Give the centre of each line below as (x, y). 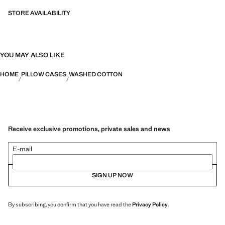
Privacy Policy (150, 204)
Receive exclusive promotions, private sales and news (89, 129)
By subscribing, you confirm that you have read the (70, 204)
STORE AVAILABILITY (39, 13)
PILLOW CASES (44, 74)
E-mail (22, 149)
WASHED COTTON (96, 74)
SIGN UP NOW (113, 175)
